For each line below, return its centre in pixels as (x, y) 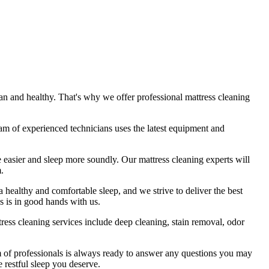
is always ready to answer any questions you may (158, 253)
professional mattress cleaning (193, 97)
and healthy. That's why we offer (72, 97)
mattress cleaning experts (186, 159)
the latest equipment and (179, 128)
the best (228, 190)
